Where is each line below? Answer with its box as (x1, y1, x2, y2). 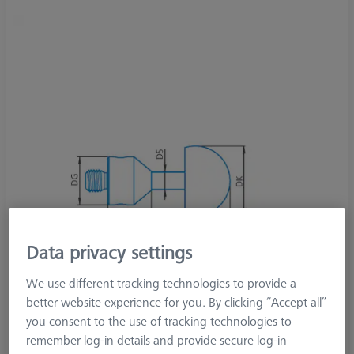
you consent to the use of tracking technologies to (26, 312, 292, 330)
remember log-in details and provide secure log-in (26, 331, 288, 349)
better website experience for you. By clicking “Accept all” (26, 293, 328, 311)
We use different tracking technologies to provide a (26, 274, 297, 292)
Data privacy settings (26, 239, 193, 265)
